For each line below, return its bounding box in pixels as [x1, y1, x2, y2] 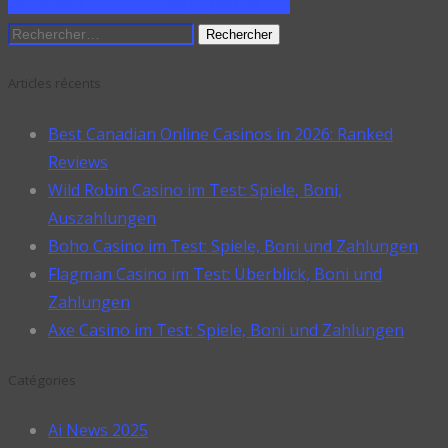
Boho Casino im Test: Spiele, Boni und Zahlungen [48, 234, 418, 257]
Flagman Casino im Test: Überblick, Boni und [48, 262, 382, 285]
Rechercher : [7, 21, 99, 44]
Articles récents [8, 74, 101, 93]
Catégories [8, 370, 76, 389]
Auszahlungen [48, 206, 156, 229]
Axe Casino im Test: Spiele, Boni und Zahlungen [48, 318, 404, 341]
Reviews [48, 150, 108, 173]
